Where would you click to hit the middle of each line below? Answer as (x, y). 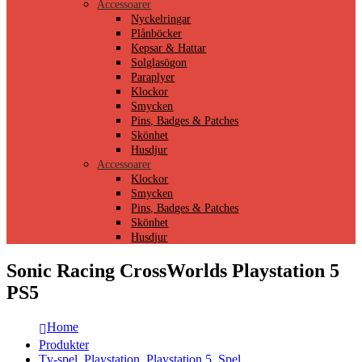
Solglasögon (159, 63)
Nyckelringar (161, 19)
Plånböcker (157, 34)
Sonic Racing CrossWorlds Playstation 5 (173, 271)
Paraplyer (153, 78)
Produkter (64, 345)
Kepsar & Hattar (169, 48)
